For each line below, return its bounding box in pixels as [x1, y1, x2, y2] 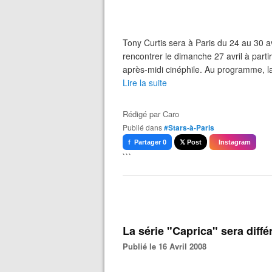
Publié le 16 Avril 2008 [128, 240, 206, 252]
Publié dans [127, 122, 162, 132]
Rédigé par [123, 108, 163, 120]
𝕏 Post [180, 138, 202, 146]
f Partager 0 [128, 138, 166, 146]
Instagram [215, 138, 251, 146]
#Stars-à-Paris [164, 122, 214, 133]
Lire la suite [123, 76, 167, 89]
